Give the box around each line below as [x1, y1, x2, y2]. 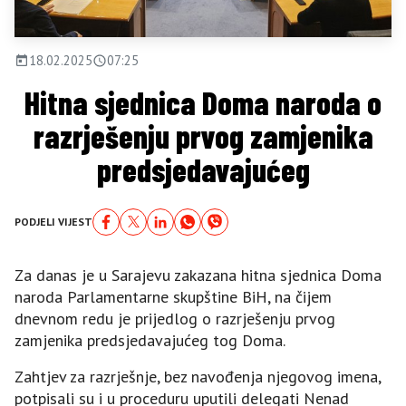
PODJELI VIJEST [14, 214, 92, 228]
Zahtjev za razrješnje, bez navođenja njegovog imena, [14, 365, 381, 387]
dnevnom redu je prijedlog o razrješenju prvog [14, 307, 335, 329]
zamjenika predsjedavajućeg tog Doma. [14, 329, 285, 351]
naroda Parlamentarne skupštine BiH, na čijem [14, 285, 332, 307]
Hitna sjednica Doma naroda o [24, 82, 382, 121]
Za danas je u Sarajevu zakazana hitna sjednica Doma [14, 264, 382, 285]
